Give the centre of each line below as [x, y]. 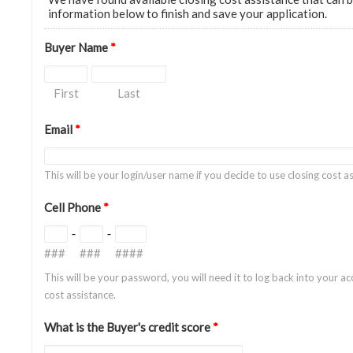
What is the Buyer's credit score [128, 327]
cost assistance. [80, 295]
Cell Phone [74, 207]
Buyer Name [77, 47]
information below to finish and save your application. [188, 13]
